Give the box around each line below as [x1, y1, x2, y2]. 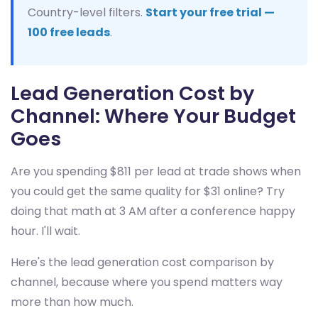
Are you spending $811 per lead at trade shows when [11, 163, 301, 180]
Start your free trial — [146, 4, 275, 21]
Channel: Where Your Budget [11, 102, 296, 130]
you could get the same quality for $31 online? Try [11, 183, 285, 199]
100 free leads [28, 24, 110, 40]
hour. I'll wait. [11, 223, 80, 239]
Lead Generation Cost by [11, 79, 254, 107]
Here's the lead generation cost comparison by [11, 254, 274, 270]
